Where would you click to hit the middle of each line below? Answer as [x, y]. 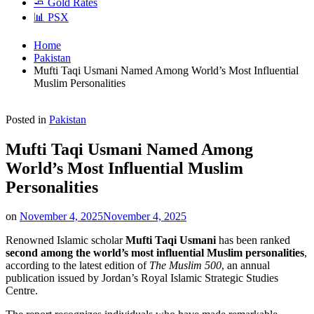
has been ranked [253, 240]
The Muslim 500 [185, 266]
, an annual [246, 266]
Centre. [22, 291]
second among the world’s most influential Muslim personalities [155, 253]
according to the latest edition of [77, 266]
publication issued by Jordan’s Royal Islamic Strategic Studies [142, 278]
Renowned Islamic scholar [66, 240]
